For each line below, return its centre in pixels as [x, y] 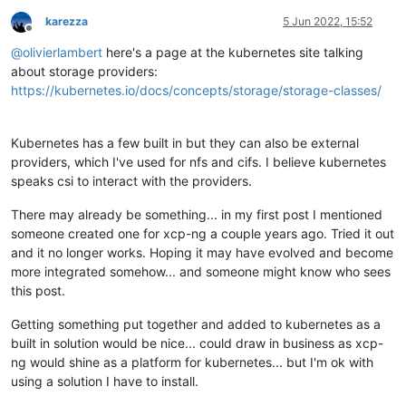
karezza [67, 22]
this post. [38, 291]
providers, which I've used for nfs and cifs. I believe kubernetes [198, 162]
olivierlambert [63, 53]
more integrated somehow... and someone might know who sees [201, 272]
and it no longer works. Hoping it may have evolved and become [202, 253]
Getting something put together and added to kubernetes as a [196, 324]
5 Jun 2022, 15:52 [328, 22]
